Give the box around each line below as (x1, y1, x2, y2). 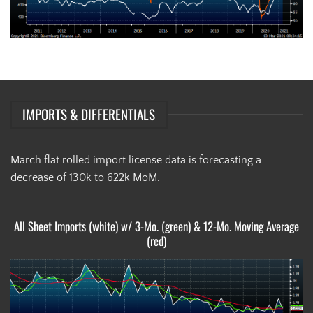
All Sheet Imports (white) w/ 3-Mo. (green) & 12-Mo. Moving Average (14, 217, 299, 235)
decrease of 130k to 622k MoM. (10, 171, 160, 184)
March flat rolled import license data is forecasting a (10, 154, 261, 167)
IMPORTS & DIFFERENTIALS (22, 103, 156, 124)
